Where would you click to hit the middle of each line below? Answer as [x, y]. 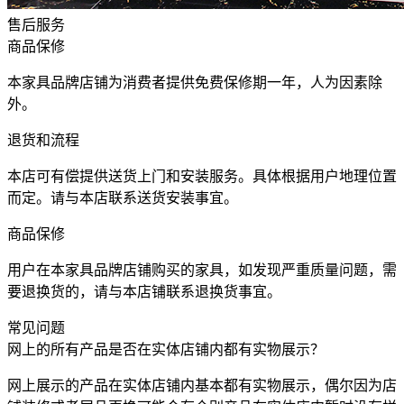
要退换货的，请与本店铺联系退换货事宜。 [144, 292]
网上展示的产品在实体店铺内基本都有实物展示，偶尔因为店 [202, 386]
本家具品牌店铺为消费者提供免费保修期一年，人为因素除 [195, 83]
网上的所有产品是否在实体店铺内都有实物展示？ [166, 349]
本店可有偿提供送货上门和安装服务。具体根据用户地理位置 [202, 176]
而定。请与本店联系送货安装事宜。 [123, 198]
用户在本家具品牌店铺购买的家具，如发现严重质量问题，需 [202, 270]
